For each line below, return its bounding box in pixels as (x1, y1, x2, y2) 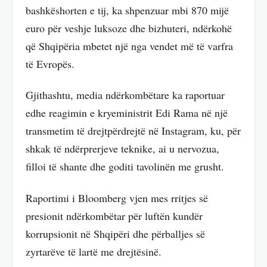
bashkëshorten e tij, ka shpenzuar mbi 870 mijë (26, 2, 229, 17)
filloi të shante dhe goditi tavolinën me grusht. (26, 159, 224, 174)
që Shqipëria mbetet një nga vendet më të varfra (26, 38, 233, 53)
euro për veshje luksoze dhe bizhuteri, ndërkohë (26, 20, 232, 35)
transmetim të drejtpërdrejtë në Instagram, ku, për (26, 123, 241, 138)
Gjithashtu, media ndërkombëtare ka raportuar (26, 88, 225, 103)
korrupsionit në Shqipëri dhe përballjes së (26, 226, 205, 241)
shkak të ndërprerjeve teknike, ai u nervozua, (26, 141, 219, 156)
